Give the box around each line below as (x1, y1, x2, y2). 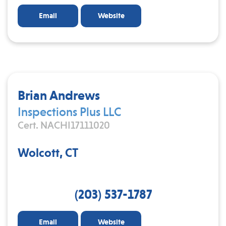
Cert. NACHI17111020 (18, 119, 110, 131)
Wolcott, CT (18, 145, 78, 160)
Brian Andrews (18, 87, 100, 103)
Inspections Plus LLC (18, 104, 121, 119)
